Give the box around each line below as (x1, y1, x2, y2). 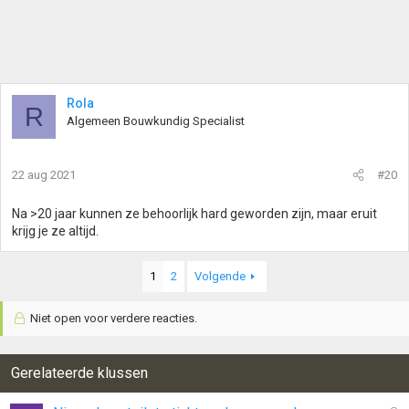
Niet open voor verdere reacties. (26, 311, 197, 325)
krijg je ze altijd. (12, 224, 99, 238)
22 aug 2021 (12, 168, 76, 182)
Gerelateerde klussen (11, 364, 148, 382)
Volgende (194, 269, 246, 283)
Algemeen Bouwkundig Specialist (67, 114, 245, 128)
